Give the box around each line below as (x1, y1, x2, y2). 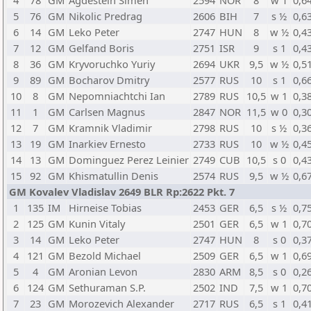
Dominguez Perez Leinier (69, 153, 189, 167)
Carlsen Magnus (69, 105, 145, 119)
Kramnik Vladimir (69, 121, 152, 135)
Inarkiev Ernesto (69, 137, 146, 151)
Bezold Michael (69, 249, 141, 262)
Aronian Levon (69, 264, 137, 278)
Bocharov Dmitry (69, 73, 149, 87)
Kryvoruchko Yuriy (69, 57, 155, 71)
